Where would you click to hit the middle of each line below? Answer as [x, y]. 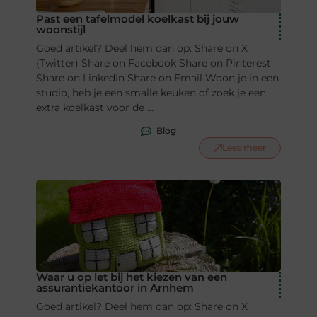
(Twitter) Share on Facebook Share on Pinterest [153, 63]
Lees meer [244, 148]
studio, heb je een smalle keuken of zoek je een [151, 93]
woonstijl [60, 30]
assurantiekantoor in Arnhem [115, 288]
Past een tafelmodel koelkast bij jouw [137, 19]
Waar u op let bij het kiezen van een [131, 277]
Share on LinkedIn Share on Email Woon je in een [157, 78]
